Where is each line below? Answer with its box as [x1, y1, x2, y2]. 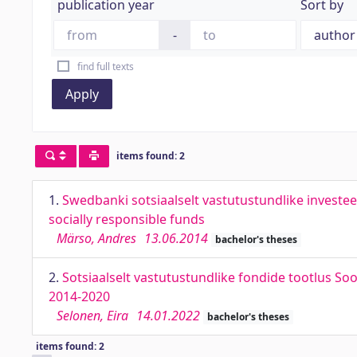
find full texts [76, 60, 134, 73]
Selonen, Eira [57, 307, 128, 324]
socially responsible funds [49, 210, 205, 228]
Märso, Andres [57, 229, 136, 247]
